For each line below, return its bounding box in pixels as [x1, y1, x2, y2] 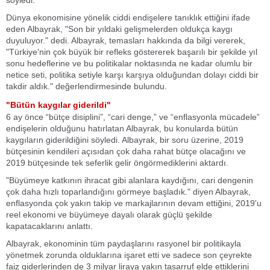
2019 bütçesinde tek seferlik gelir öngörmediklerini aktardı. [6, 158, 228, 168]
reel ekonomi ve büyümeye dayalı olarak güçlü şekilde [6, 210, 212, 219]
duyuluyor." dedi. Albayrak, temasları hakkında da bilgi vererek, [6, 36, 245, 45]
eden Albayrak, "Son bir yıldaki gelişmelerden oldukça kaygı [6, 24, 233, 34]
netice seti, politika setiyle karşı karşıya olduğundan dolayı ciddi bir [6, 70, 259, 80]
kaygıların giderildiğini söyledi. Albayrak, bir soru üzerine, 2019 [6, 135, 243, 145]
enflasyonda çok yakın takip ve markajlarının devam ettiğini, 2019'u [6, 198, 262, 208]
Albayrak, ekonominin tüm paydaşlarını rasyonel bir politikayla [6, 239, 241, 248]
